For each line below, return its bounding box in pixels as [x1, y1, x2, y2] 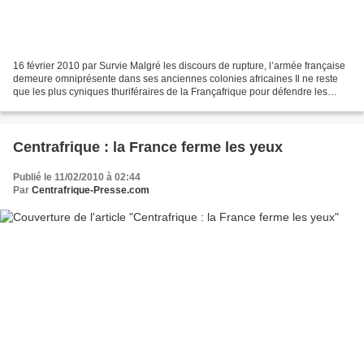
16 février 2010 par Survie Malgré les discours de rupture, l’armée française [13, 60, 345, 72]
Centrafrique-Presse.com [32, 184, 149, 197]
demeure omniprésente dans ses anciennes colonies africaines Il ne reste [13, 73, 338, 85]
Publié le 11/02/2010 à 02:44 [13, 171, 141, 184]
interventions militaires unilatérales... [13, 99, 174, 111]
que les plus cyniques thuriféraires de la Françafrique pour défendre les [13, 86, 327, 98]
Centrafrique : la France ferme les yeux [13, 139, 283, 156]
